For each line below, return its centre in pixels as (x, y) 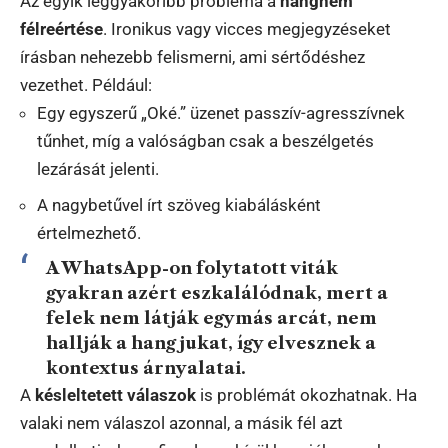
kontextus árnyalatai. (145, 367)
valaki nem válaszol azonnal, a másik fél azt (181, 422)
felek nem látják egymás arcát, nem (211, 317)
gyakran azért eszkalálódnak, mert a (216, 292)
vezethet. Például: (86, 84)
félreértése (61, 28)
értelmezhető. (89, 233)
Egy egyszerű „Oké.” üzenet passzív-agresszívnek (221, 112)
